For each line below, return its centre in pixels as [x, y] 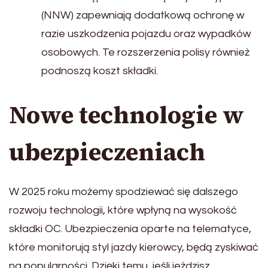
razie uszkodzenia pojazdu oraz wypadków [146, 34]
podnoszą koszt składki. [100, 71]
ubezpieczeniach [107, 152]
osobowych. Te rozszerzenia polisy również [145, 53]
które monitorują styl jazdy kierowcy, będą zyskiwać [134, 248]
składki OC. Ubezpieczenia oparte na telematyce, [130, 229]
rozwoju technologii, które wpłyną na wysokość [123, 211]
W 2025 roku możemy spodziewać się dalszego [124, 192]
